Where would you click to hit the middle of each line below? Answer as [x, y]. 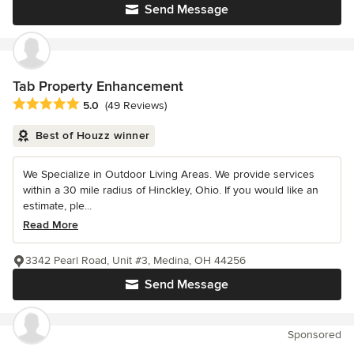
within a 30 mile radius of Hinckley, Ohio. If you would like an [171, 190]
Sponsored [314, 334]
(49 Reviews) [136, 105]
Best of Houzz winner [92, 135]
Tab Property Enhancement [98, 86]
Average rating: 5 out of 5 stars [96, 104]
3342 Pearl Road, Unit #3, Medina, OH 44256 [136, 260]
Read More [51, 224]
